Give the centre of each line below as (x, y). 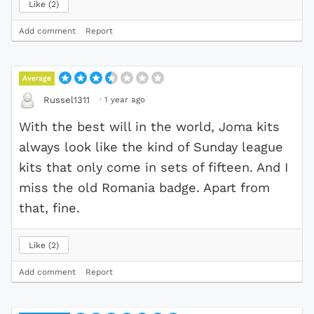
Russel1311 (67, 100)
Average (37, 78)
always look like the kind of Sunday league (151, 146)
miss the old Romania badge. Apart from (144, 187)
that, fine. (49, 207)
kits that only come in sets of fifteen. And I (153, 167)
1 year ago (125, 99)
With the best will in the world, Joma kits (149, 126)
